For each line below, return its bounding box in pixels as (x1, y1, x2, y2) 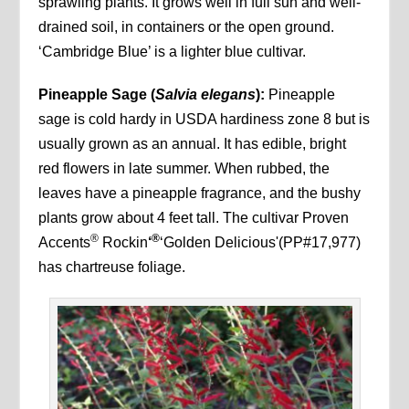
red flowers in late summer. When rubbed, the (38, 160, 330, 176)
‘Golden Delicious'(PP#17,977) (160, 234, 362, 250)
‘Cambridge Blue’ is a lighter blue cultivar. (38, 43, 307, 59)
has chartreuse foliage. (38, 258, 186, 275)
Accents (38, 234, 91, 250)
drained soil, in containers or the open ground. (38, 18, 335, 35)
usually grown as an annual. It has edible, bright (38, 135, 347, 152)
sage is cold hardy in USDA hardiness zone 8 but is (38, 110, 371, 127)
